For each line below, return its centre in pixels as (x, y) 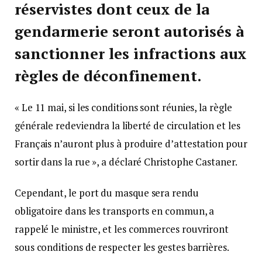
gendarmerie (62, 32)
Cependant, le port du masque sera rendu (107, 193)
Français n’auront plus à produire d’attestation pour (131, 144)
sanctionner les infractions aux (131, 54)
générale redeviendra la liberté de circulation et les (127, 126)
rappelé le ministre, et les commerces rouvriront (122, 229)
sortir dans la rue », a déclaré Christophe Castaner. (126, 162)
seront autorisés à (176, 32)
